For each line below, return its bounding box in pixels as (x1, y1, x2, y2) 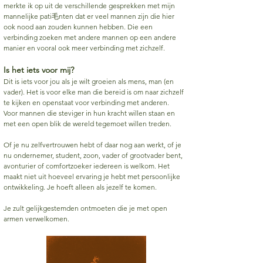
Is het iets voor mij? (4, 65, 74, 75)
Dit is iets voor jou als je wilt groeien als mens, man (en (4, 77, 174, 86)
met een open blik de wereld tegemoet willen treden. (4, 119, 171, 128)
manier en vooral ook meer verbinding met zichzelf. (4, 43, 165, 52)
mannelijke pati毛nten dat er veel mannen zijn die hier (4, 12, 174, 21)
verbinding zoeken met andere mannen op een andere (4, 33, 176, 42)
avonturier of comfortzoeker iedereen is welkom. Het (4, 161, 170, 170)
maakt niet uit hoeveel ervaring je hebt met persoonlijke (4, 172, 180, 181)
